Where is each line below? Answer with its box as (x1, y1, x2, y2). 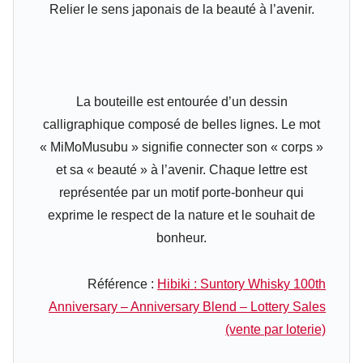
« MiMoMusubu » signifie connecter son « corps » (40, 139, 323, 154)
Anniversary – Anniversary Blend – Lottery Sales (49, 299, 327, 314)
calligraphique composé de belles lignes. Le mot (43, 117, 320, 131)
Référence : (88, 276, 158, 291)
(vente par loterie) (225, 322, 327, 336)
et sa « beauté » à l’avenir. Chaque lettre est (56, 162, 307, 177)
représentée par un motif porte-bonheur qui (59, 185, 304, 199)
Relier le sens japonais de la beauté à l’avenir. (49, 2, 314, 17)
